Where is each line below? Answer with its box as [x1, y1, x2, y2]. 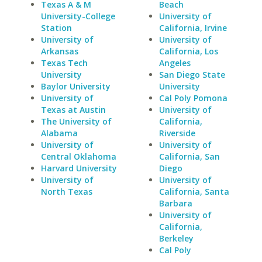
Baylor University [41, 81, 111, 92]
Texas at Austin [41, 104, 106, 115]
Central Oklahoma [41, 151, 116, 162]
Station [41, 22, 72, 33]
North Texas [41, 186, 92, 197]
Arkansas [41, 46, 78, 57]
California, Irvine [158, 22, 227, 33]
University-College [41, 11, 115, 22]
